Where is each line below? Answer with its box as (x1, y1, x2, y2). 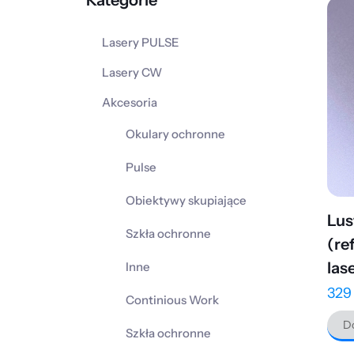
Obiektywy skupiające (126, 193, 247, 208)
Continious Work (126, 292, 219, 307)
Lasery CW (102, 65, 162, 80)
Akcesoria (102, 95, 157, 110)
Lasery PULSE (102, 35, 179, 50)
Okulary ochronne (126, 126, 225, 141)
